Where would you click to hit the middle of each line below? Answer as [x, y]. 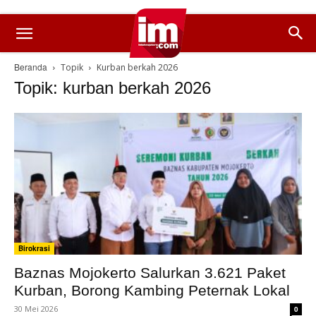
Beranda [31, 67]
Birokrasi [34, 249]
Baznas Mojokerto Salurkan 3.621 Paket [150, 273]
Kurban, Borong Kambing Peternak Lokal [152, 291]
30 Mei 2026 [36, 309]
